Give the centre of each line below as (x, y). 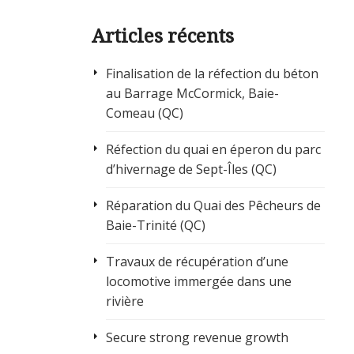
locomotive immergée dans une (198, 282)
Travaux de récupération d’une (197, 262)
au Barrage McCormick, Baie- (192, 94)
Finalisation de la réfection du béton (212, 74)
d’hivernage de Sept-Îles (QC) (191, 169)
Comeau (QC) (144, 113)
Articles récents (163, 36)
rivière (124, 301)
